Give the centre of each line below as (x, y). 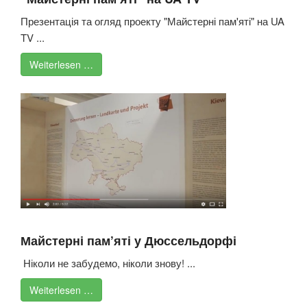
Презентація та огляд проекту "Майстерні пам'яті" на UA (152, 21)
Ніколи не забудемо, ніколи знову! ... (108, 263)
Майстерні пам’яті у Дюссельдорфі (128, 241)
